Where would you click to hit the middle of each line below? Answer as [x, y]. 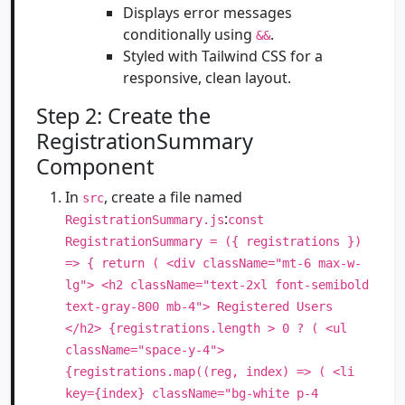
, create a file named [173, 197]
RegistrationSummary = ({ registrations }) [213, 241]
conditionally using [189, 34]
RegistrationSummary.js [145, 220]
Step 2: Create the [123, 116]
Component [95, 166]
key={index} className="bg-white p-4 [192, 393]
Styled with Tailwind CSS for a [223, 56]
